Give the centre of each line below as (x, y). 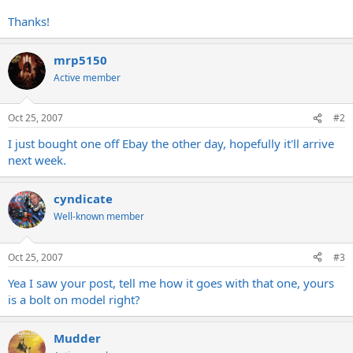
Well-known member (99, 216)
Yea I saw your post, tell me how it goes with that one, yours (171, 282)
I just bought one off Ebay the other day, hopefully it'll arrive (171, 143)
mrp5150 (80, 59)
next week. (37, 160)
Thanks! (29, 21)
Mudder (77, 338)
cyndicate (83, 199)
